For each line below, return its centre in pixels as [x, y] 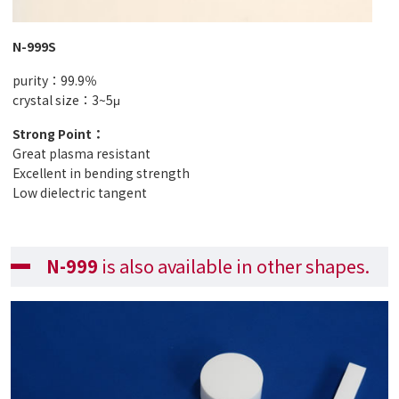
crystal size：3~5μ [66, 100]
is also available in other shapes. [234, 266]
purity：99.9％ [55, 80]
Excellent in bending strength [101, 173]
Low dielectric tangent [80, 192]
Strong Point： [58, 134]
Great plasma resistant [81, 153]
